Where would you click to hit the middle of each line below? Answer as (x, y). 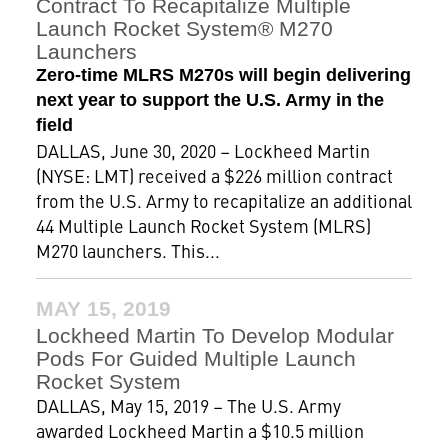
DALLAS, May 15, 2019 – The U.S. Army (188, 405)
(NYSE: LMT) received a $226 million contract (214, 175)
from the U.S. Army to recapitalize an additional (223, 200)
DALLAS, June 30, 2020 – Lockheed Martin (202, 150)
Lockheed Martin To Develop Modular (214, 335)
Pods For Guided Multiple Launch (195, 358)
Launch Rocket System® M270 (184, 28)
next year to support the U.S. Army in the (209, 100)
